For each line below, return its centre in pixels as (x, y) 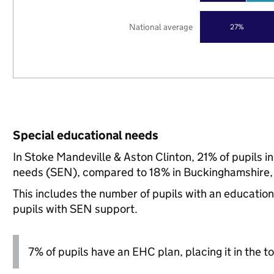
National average (161, 27)
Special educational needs (85, 135)
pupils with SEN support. (75, 209)
